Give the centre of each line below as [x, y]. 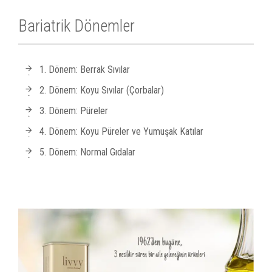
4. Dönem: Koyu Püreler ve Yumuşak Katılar [121, 132]
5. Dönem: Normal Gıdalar [87, 152]
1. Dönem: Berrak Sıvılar [85, 70]
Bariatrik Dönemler [76, 26]
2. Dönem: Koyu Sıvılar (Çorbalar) [102, 90]
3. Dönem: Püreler [74, 111]
